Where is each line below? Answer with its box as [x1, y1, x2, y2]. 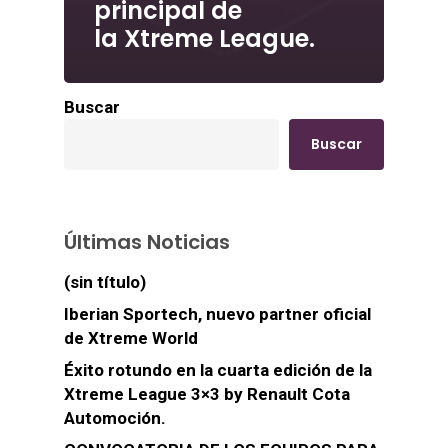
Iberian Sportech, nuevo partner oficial [64, 304, 371, 325]
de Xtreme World [64, 328, 198, 349]
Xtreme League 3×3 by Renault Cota [64, 384, 350, 405]
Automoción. [64, 408, 166, 429]
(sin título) [64, 272, 146, 293]
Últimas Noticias [64, 228, 230, 257]
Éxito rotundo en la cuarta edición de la [64, 360, 372, 381]
